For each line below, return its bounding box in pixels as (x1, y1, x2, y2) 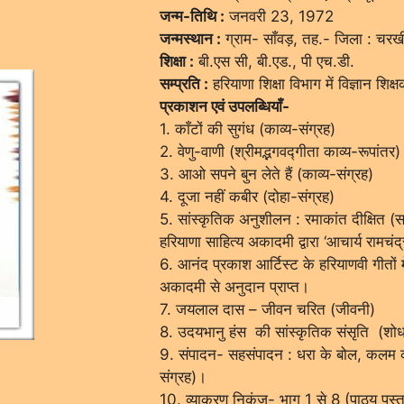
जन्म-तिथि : (159, 6, 225, 25)
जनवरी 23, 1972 (224, 6, 334, 25)
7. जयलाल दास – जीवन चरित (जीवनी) (159, 299, 375, 318)
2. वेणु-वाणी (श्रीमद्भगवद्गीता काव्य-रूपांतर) (159, 142, 400, 161)
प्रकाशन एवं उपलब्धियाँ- (159, 96, 289, 115)
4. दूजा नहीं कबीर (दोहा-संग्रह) (159, 187, 335, 206)
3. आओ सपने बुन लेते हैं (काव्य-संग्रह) (159, 164, 373, 183)
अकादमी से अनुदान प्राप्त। (159, 277, 309, 296)
